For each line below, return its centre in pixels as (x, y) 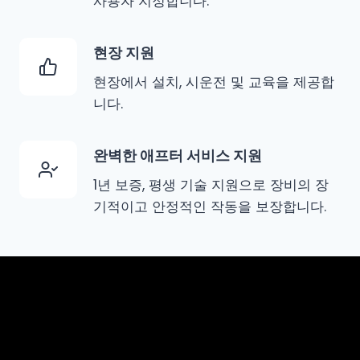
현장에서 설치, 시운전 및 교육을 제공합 (214, 82)
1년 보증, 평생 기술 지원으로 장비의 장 (211, 185)
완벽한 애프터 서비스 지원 (178, 156)
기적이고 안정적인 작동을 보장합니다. (210, 207)
